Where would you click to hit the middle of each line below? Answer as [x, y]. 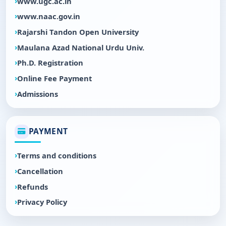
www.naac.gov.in [49, 16]
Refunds [33, 186]
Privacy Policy [42, 202]
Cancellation [40, 171]
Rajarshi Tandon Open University [78, 32]
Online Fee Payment [54, 78]
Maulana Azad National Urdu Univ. [81, 47]
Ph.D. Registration [50, 63]
